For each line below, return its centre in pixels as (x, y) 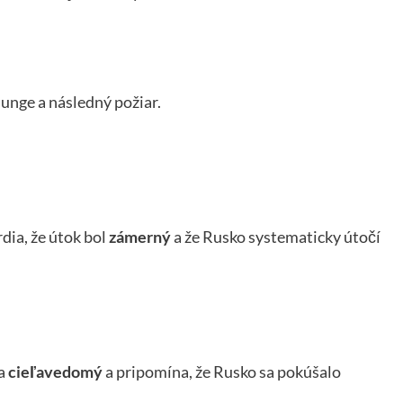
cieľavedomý (55, 372)
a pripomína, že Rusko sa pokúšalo (222, 372)
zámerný (140, 237)
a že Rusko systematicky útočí (276, 237)
